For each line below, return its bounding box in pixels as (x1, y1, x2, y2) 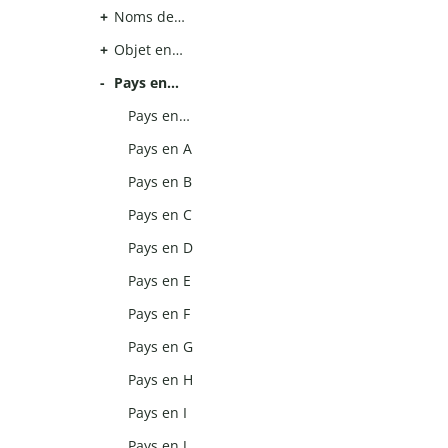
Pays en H (128, 370, 194, 390)
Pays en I (128, 403, 188, 423)
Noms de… (114, 7, 185, 27)
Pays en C (128, 205, 193, 225)
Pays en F (128, 304, 191, 324)
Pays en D (128, 238, 194, 258)
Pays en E (128, 271, 192, 291)
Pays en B (128, 172, 193, 192)
